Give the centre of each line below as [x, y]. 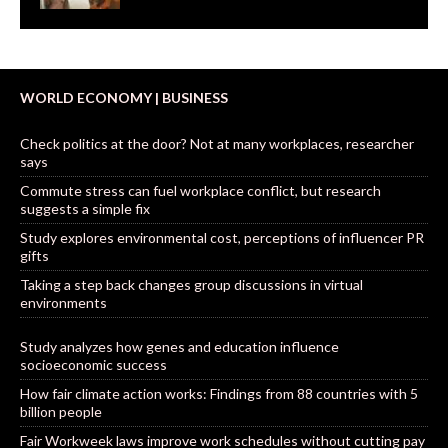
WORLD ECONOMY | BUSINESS [124, 97]
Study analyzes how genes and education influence [179, 346]
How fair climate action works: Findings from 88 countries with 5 [219, 393]
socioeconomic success [93, 364]
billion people [61, 411]
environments [63, 302]
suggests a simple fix [85, 208]
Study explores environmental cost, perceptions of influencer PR [222, 237]
